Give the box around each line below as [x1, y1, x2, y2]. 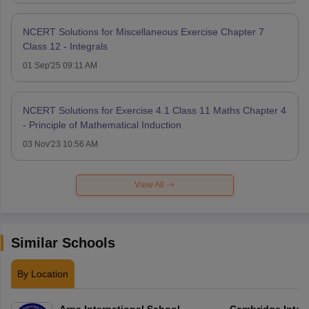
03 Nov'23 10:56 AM [22, 139, 98, 149]
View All [134, 179, 164, 190]
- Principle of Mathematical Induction [28, 119, 181, 130]
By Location [17, 268, 68, 279]
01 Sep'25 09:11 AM [22, 60, 97, 70]
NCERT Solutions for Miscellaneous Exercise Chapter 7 [22, 26, 264, 37]
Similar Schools [10, 235, 115, 250]
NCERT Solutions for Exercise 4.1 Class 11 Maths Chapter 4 [22, 104, 286, 116]
